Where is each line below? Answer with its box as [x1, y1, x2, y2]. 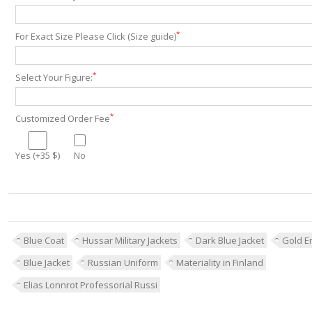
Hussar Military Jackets [81, 234, 178, 247]
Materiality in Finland [175, 256, 263, 269]
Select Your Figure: [15, 71, 93, 84]
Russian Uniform [87, 256, 158, 269]
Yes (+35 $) [15, 149, 60, 162]
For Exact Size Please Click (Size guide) [15, 30, 176, 42]
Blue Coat [23, 234, 64, 247]
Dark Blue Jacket [195, 234, 264, 247]
